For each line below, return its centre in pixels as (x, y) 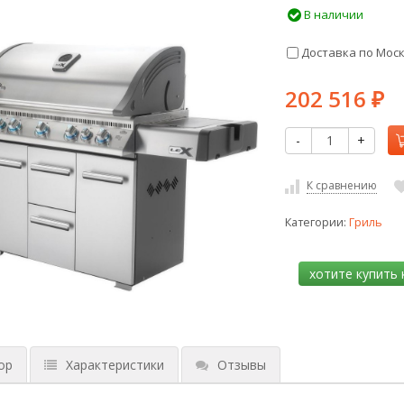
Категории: (317, 222)
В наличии (332, 14)
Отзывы (241, 365)
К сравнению (341, 185)
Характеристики (115, 365)
